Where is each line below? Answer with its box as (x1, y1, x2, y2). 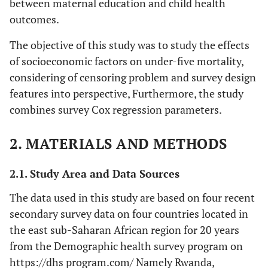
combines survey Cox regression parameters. (10, 102, 222, 117)
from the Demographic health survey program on (10, 239, 243, 253)
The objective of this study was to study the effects (10, 38, 249, 52)
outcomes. (10, 12, 59, 26)
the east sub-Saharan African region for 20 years (10, 223, 239, 237)
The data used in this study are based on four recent (10, 190, 255, 205)
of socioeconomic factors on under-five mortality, (10, 54, 243, 68)
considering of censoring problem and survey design (10, 70, 256, 84)
